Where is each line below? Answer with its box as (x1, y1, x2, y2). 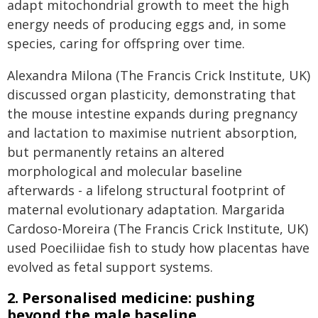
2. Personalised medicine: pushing (7, 288, 255, 307)
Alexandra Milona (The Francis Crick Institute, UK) (7, 67, 310, 84)
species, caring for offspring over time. (7, 35, 245, 52)
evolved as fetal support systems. (7, 258, 213, 275)
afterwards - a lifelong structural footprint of (7, 182, 285, 199)
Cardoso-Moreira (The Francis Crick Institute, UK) (7, 220, 308, 237)
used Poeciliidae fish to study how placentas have (7, 239, 309, 256)
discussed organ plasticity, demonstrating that (7, 86, 296, 103)
